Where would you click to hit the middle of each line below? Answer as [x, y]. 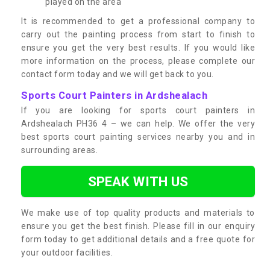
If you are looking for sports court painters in [138, 110]
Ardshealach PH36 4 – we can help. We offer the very [138, 123]
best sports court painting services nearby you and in [138, 137]
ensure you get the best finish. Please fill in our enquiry [138, 226]
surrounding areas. [59, 150]
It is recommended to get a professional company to [138, 21]
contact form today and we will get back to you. [118, 74]
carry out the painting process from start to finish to [138, 34]
